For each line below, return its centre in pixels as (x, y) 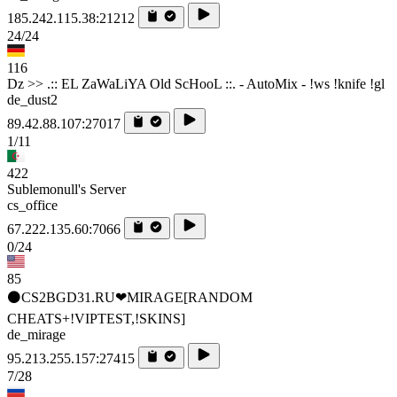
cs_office (32, 205)
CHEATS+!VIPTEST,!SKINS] (96, 318)
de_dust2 (32, 99)
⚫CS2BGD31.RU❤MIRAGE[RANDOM (130, 297)
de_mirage (36, 334)
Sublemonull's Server (66, 189)
